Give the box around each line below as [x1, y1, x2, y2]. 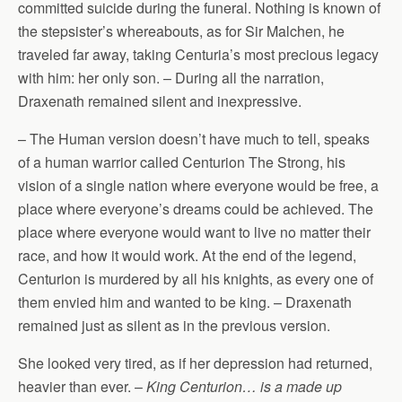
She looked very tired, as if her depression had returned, [18, 353, 372, 373]
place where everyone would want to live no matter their [18, 222, 371, 242]
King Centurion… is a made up [146, 376, 342, 397]
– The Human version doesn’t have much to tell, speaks [18, 128, 370, 149]
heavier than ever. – [18, 376, 146, 397]
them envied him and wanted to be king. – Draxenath [18, 292, 352, 312]
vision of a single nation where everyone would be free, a [18, 175, 379, 196]
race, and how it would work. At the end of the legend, [18, 245, 356, 266]
